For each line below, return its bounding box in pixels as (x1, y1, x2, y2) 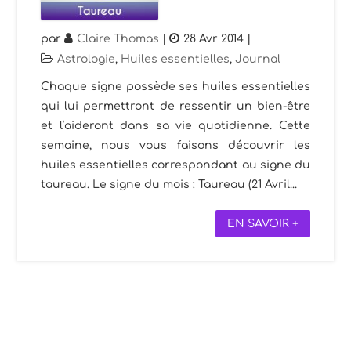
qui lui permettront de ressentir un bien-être (41, 100, 310, 112)
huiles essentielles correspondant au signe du (41, 158, 310, 171)
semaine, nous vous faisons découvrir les (41, 139, 310, 151)
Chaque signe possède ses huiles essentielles (41, 80, 310, 92)
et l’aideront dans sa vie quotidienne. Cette (41, 119, 310, 132)
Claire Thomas (77, 32, 160, 45)
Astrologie (57, 52, 116, 65)
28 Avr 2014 (183, 32, 244, 45)
